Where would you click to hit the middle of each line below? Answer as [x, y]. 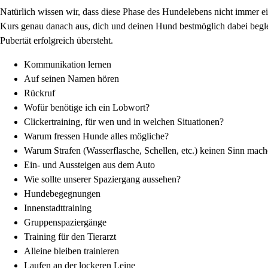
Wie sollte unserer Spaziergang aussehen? [102, 179]
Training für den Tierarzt [70, 236]
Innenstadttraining [58, 208]
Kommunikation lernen [68, 64]
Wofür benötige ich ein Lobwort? [87, 107]
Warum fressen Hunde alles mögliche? [96, 136]
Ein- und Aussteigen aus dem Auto [89, 165]
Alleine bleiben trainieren [71, 251]
